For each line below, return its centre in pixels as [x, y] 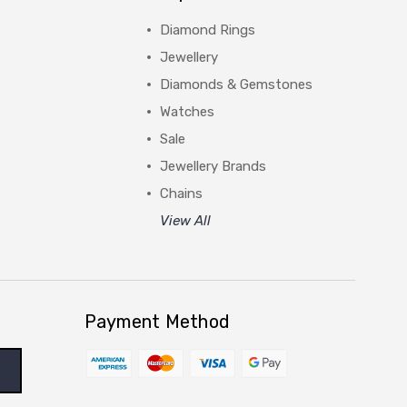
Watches [187, 112]
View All [185, 221]
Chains [181, 194]
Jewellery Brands [213, 166]
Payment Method [157, 322]
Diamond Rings [207, 30]
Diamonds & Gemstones [236, 84]
